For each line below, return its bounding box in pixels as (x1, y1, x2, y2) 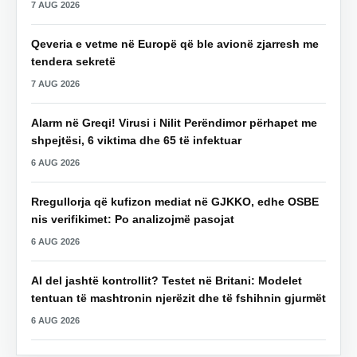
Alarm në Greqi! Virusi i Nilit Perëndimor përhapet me (31, 116, 317, 130)
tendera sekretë (31, 55, 116, 69)
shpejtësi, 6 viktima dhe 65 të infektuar (31, 134, 241, 147)
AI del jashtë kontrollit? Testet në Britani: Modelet (31, 274, 302, 288)
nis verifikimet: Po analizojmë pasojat (31, 213, 234, 226)
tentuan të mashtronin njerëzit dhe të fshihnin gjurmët (31, 292, 326, 305)
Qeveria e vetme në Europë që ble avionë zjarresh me (31, 37, 319, 51)
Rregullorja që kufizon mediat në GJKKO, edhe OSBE (31, 195, 319, 209)
